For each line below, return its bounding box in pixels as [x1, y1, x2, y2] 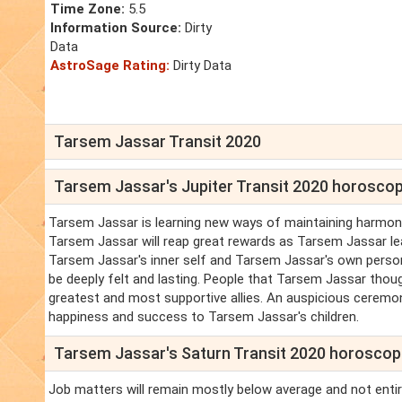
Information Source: [50, 20, 181, 37]
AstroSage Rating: [50, 57, 170, 74]
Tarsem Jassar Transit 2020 [54, 132, 261, 152]
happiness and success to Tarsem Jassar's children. [48, 309, 359, 326]
